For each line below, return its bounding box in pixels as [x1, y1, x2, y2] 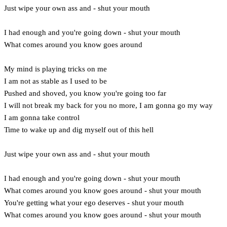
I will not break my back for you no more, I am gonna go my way [4, 101, 213, 109]
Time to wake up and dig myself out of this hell [4, 125, 154, 134]
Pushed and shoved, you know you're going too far [4, 89, 166, 97]
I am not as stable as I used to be [4, 77, 107, 85]
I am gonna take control [4, 113, 80, 122]
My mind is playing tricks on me [4, 64, 107, 73]
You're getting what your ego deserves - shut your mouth [4, 198, 184, 207]
